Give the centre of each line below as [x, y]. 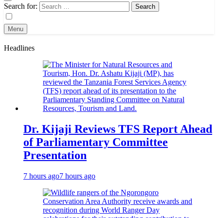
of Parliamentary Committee [96, 142]
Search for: [21, 6]
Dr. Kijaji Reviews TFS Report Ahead [118, 129]
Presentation [55, 155]
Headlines [19, 48]
